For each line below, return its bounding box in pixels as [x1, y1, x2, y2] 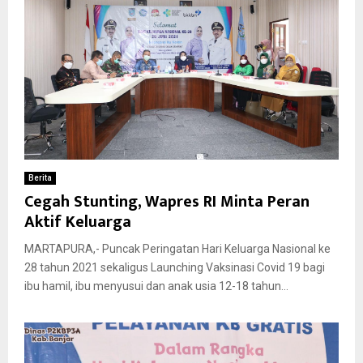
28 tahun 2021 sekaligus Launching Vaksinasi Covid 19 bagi [24, 260, 325, 274]
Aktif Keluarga [24, 207, 131, 236]
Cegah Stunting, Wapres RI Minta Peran [24, 187, 310, 216]
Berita [28, 173, 52, 182]
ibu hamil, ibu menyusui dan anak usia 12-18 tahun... [24, 279, 288, 293]
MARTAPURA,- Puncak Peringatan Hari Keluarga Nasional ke [24, 241, 331, 255]
